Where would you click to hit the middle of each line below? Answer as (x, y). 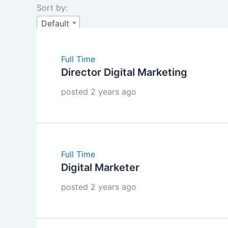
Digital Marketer (100, 167)
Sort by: (52, 7)
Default (55, 23)
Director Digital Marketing (124, 72)
